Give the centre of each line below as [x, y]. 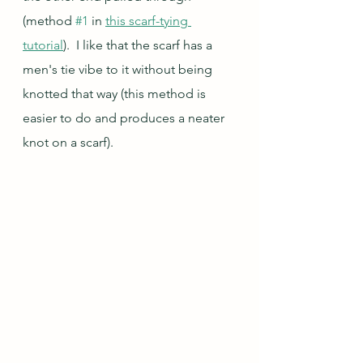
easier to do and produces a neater [125, 118]
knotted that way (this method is [116, 94]
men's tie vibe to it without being [119, 69]
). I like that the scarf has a [139, 45]
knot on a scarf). [68, 142]
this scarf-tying [148, 21]
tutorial [43, 45]
